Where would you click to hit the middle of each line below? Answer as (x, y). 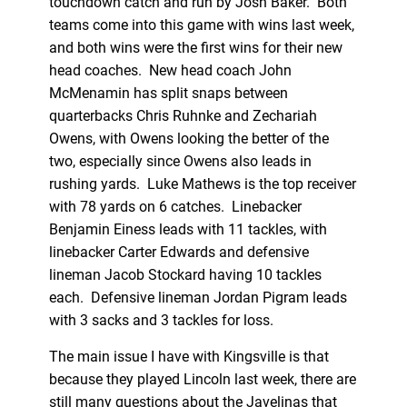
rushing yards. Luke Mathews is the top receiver (202, 184)
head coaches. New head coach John (170, 70)
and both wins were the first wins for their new (195, 47)
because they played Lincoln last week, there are (202, 379)
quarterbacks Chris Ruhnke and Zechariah (183, 115)
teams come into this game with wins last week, (201, 25)
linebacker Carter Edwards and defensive (179, 252)
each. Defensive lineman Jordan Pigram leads (198, 297)
